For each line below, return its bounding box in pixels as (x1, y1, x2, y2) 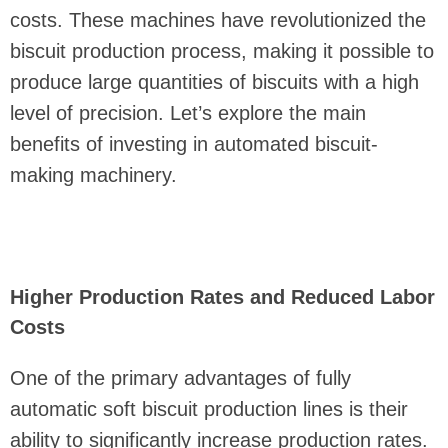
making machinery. (10, 164, 177, 187)
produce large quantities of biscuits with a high (10, 71, 419, 94)
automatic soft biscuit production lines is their (10, 398, 408, 421)
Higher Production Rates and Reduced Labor (10, 286, 435, 309)
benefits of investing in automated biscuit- (10, 133, 378, 156)
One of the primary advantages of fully (10, 367, 351, 390)
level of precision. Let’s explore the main (10, 102, 366, 125)
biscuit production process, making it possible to (10, 40, 434, 63)
